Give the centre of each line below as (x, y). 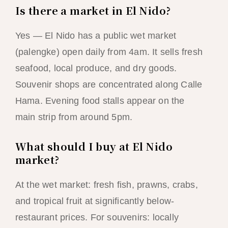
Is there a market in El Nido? (93, 10)
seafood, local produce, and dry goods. (96, 68)
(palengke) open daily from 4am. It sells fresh (109, 52)
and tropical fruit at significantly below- (95, 201)
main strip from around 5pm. (74, 117)
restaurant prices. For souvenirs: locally (97, 217)
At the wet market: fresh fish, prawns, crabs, (106, 184)
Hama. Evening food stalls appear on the (100, 101)
